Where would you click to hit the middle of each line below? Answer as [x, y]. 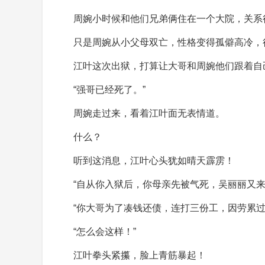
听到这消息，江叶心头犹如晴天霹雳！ [154, 161]
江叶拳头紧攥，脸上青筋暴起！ [140, 255]
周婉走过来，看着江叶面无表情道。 [149, 113]
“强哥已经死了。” [109, 90]
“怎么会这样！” [105, 232]
